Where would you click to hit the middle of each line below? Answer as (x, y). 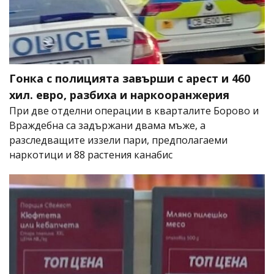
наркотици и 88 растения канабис (91, 154)
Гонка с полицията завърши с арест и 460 (130, 78)
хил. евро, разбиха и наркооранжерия (119, 94)
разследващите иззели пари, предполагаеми (118, 140)
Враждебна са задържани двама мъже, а (107, 125)
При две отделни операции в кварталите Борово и (134, 110)
